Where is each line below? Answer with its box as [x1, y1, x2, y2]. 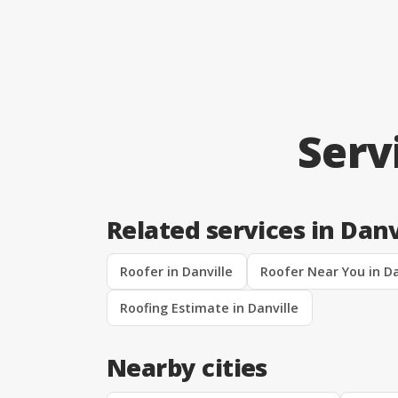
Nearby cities [107, 351, 267, 385]
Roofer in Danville [120, 263, 234, 281]
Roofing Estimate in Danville [120, 299, 299, 317]
